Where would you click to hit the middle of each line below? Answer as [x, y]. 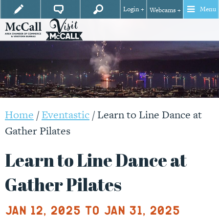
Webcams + [165, 10]
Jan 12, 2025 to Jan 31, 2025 [92, 210]
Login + [133, 9]
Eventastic [66, 115]
